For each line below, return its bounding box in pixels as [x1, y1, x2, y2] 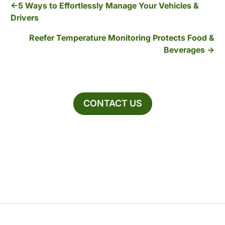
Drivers [11, 12, 39, 23]
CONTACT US [83, 98, 142, 109]
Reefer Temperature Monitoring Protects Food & [29, 32, 214, 43]
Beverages [163, 44, 205, 55]
